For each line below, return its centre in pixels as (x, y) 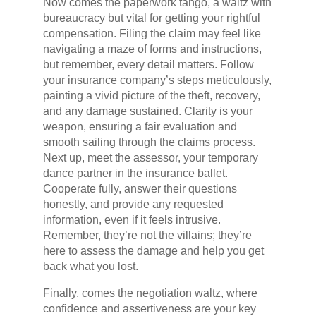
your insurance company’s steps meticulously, (157, 80)
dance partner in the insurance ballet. (135, 174)
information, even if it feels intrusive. (132, 220)
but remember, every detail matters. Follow (148, 65)
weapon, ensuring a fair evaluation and (140, 127)
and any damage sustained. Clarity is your (147, 111)
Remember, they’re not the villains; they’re (147, 236)
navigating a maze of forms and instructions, (152, 49)
